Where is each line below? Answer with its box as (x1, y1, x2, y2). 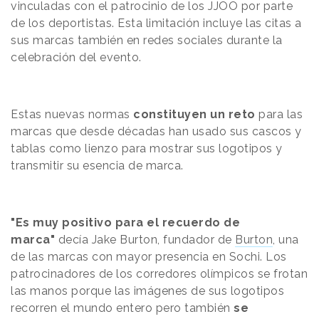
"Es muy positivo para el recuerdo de (11, 215, 240, 229)
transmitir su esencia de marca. (11, 158, 187, 172)
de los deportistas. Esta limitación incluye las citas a (11, 16, 302, 30)
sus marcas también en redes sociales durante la (11, 33, 283, 47)
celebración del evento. (11, 50, 145, 64)
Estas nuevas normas (11, 107, 133, 121)
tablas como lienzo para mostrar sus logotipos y (11, 141, 283, 155)
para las (255, 107, 303, 121)
